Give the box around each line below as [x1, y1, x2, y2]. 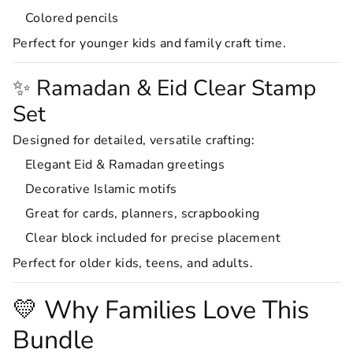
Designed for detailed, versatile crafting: [13, 132, 255, 149]
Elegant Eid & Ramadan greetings [25, 156, 225, 173]
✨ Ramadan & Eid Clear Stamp [13, 73, 316, 103]
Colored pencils [25, 9, 119, 27]
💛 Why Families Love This [13, 293, 309, 327]
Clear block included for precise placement [25, 229, 281, 247]
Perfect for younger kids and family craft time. [13, 35, 287, 52]
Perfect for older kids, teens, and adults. [13, 255, 254, 272]
